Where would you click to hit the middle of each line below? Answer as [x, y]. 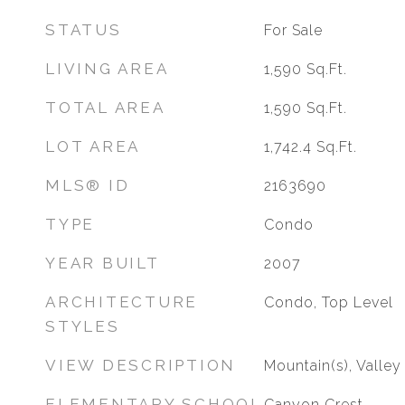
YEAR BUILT [103, 263]
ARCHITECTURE [122, 302]
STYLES [83, 326]
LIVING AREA [107, 69]
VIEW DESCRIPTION [141, 365]
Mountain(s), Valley [332, 366]
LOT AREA [93, 146]
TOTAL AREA [105, 108]
